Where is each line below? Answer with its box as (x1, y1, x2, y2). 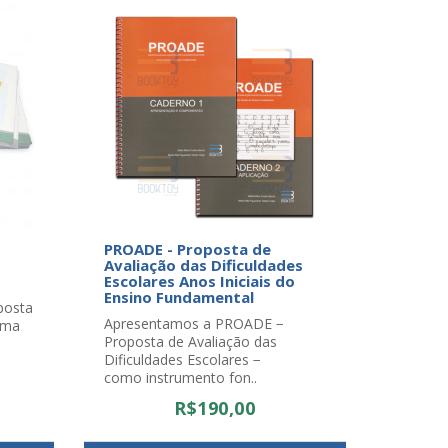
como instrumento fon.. (103, 368, 257, 387)
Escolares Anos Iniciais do (103, 271, 295, 291)
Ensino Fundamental (103, 287, 254, 307)
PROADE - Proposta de (103, 239, 271, 259)
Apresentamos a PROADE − (103, 314, 284, 333)
